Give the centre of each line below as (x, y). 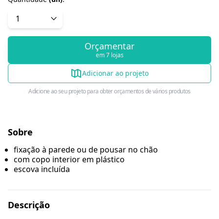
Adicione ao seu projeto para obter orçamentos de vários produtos (109, 91)
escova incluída (42, 169)
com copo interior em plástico (69, 160)
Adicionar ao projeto (115, 73)
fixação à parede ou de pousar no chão (86, 150)
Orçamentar (109, 46)
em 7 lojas (109, 55)
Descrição (29, 205)
